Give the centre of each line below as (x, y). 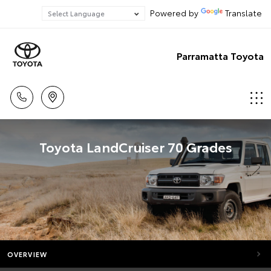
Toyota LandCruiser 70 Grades (135, 146)
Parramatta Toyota (220, 55)
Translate (243, 13)
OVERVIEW (27, 254)
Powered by (173, 13)
